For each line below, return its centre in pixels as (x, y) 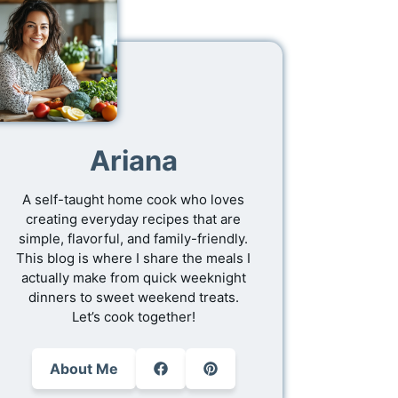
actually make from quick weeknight (133, 277)
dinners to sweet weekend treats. (133, 297)
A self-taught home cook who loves (134, 199)
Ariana (133, 160)
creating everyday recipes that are (134, 219)
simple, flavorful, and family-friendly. (134, 238)
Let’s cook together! (133, 316)
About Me (84, 368)
